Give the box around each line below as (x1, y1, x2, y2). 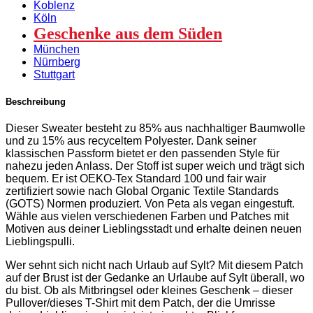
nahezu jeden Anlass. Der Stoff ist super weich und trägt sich (6, 160, 305, 173)
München (34, 43, 80, 55)
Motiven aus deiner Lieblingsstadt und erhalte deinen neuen (6, 223, 302, 235)
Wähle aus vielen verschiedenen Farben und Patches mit (6, 210, 289, 223)
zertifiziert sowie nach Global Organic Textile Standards (6, 185, 279, 198)
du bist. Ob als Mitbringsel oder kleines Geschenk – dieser (6, 284, 293, 297)
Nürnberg (34, 55, 80, 68)
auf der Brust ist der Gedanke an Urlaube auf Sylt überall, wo (6, 272, 305, 284)
